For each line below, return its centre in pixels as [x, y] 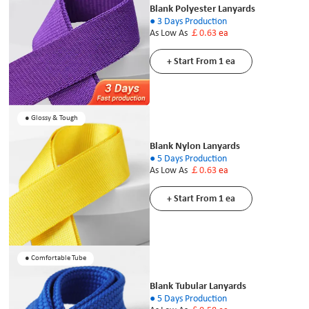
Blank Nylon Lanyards [195, 146]
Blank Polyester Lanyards [202, 9]
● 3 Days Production [188, 21]
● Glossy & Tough [52, 119]
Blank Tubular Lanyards [198, 286]
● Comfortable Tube [56, 259]
